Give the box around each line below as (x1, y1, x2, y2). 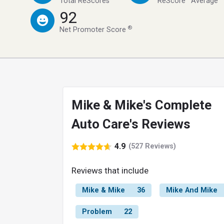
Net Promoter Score (59, 25, 128, 34)
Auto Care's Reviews (71, 116, 190, 131)
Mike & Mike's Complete (71, 97, 211, 112)
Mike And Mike (166, 185, 217, 194)
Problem (82, 207, 112, 216)
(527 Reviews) (128, 142, 176, 151)
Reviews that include (71, 165, 148, 175)
